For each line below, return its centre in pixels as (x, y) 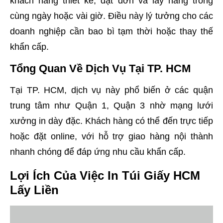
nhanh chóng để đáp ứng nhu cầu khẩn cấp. (98, 152)
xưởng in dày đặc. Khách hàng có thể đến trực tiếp (111, 121)
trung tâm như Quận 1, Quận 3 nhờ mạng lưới (111, 106)
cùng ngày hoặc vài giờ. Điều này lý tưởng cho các (111, 16)
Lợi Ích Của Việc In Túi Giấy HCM (105, 175)
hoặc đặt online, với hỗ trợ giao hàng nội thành (111, 137)
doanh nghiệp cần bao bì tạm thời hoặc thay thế (111, 32)
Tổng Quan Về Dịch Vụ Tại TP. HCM (100, 69)
